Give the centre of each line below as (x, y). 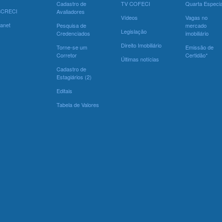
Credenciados (73, 33)
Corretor (67, 55)
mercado (196, 25)
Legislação (134, 31)
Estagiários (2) (74, 77)
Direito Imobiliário (141, 45)
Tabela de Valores (78, 104)
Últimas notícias (140, 59)
